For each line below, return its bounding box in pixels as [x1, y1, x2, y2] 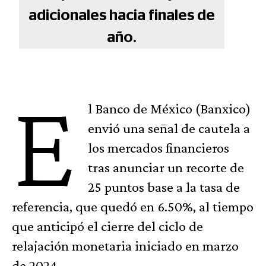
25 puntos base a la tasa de [88, 179, 240, 195]
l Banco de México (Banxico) [88, 100, 251, 117]
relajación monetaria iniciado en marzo [12, 237, 239, 254]
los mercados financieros [88, 140, 230, 156]
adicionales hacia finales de [28, 8, 215, 24]
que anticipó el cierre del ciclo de [12, 218, 203, 235]
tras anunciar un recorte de [88, 159, 245, 176]
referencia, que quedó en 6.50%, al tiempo [12, 198, 254, 215]
